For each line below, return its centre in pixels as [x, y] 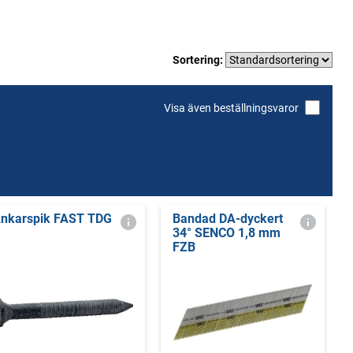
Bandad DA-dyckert [227, 219]
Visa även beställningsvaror [231, 108]
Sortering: [199, 59]
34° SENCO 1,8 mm [226, 233]
